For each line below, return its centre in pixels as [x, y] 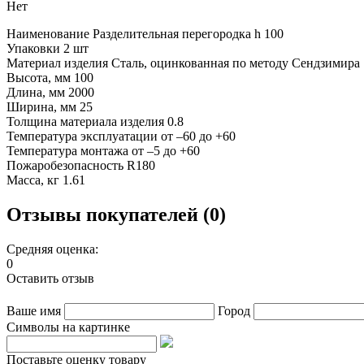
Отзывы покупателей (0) [116, 214]
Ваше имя [34, 310]
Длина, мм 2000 [50, 92]
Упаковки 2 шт [48, 48]
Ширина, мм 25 [50, 106]
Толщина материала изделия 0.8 [95, 121]
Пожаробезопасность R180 [81, 165]
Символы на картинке [68, 327]
